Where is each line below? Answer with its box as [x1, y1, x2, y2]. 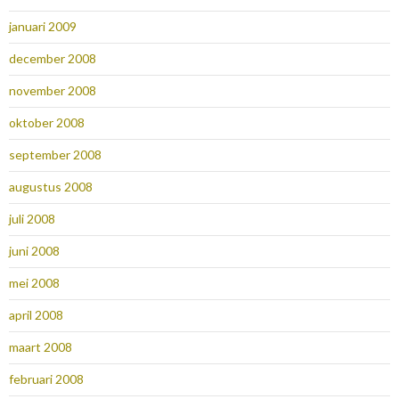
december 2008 [9, 51, 96, 67]
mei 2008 [9, 275, 60, 291]
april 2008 [9, 307, 63, 323]
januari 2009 [9, 19, 77, 35]
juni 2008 [9, 243, 60, 259]
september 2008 [9, 147, 102, 163]
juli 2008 [9, 211, 55, 227]
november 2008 [9, 83, 96, 99]
